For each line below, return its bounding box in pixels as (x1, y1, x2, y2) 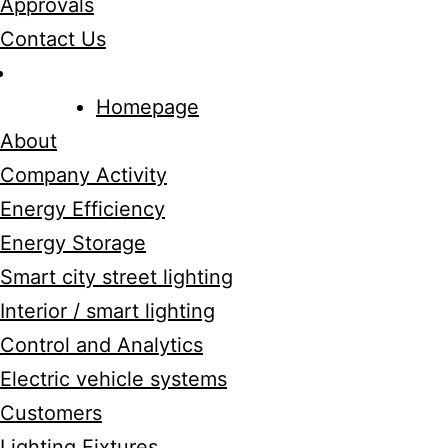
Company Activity (20, 163, 187, 187)
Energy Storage (20, 231, 166, 255)
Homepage (116, 95, 219, 119)
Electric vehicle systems (20, 367, 247, 391)
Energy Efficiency (20, 197, 185, 221)
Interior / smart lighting (20, 299, 235, 323)
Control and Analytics (20, 333, 223, 357)
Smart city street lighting (20, 265, 253, 289)
